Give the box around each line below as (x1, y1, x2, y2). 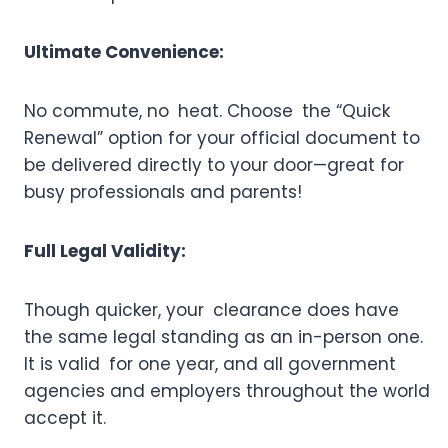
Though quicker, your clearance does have (24, 298, 399, 323)
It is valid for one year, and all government (24, 352, 396, 377)
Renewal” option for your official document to (24, 126, 420, 151)
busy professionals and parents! (24, 180, 302, 205)
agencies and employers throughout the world (24, 379, 430, 404)
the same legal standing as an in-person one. (24, 325, 423, 350)
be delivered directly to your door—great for (24, 153, 404, 178)
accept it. (24, 406, 106, 431)
